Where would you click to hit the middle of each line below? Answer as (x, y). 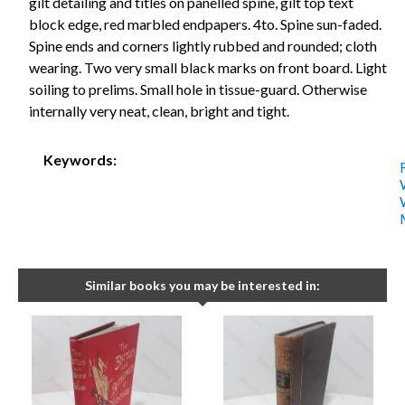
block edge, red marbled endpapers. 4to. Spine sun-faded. (205, 24)
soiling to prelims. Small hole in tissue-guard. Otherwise (198, 89)
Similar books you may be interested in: (202, 285)
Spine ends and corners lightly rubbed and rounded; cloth (203, 45)
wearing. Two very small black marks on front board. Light (208, 67)
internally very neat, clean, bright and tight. (159, 110)
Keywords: (80, 160)
